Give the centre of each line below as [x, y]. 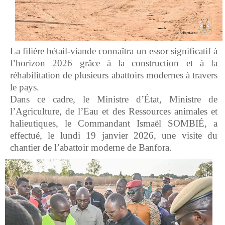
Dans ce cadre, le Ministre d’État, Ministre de [114, 99]
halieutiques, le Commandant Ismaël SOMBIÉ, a [114, 123]
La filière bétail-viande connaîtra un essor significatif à [114, 51]
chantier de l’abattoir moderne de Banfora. [91, 147]
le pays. [25, 87]
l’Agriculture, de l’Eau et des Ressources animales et [114, 111]
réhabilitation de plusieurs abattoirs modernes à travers [114, 75]
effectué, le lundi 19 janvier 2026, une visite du [114, 135]
